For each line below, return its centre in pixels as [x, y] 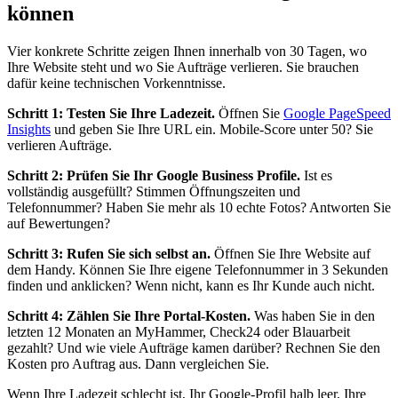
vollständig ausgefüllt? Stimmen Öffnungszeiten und [154, 192]
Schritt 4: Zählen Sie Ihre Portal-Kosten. [129, 316]
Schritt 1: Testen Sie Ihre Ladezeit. [111, 114]
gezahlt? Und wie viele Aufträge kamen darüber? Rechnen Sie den [194, 348]
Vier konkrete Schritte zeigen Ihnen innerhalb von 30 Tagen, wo [187, 52]
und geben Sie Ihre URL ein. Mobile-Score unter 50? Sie [212, 130]
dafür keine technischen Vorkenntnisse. [116, 84]
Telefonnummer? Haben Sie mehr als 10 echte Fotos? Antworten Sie [199, 208]
